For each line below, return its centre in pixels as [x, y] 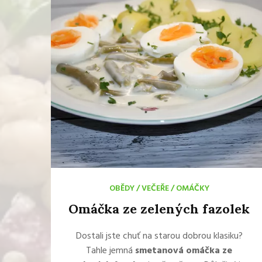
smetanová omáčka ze [184, 251]
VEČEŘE [155, 189]
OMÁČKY [192, 189]
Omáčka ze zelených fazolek [159, 209]
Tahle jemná [111, 251]
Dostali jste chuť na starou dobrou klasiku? [159, 236]
